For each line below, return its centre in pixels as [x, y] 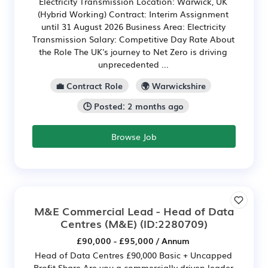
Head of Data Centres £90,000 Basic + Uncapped [133, 255]
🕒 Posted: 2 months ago [133, 106]
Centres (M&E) [99, 223]
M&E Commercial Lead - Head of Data [134, 210]
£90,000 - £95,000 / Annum [133, 240]
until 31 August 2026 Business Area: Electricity [133, 27]
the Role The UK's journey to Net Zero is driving [133, 52]
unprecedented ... [133, 64]
